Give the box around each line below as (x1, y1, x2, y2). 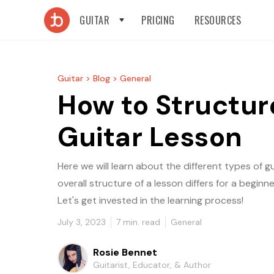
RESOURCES (194, 12, 242, 28)
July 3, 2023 (57, 217, 106, 228)
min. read (120, 217, 160, 228)
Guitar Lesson (57, 119, 243, 155)
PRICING (141, 12, 175, 28)
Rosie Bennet (93, 245, 157, 259)
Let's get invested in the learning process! (57, 194, 243, 207)
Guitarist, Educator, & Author (93, 259, 211, 270)
